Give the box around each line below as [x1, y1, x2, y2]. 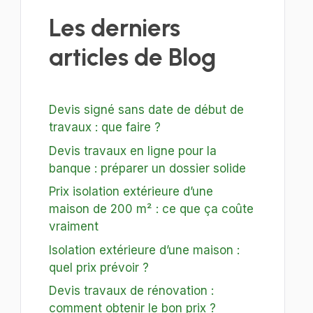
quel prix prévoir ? [48, 260, 149, 275]
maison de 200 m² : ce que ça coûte [48, 202, 254, 216]
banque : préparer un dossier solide [48, 161, 246, 175]
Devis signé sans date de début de [48, 103, 244, 117]
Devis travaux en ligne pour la [48, 143, 217, 158]
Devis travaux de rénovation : [48, 284, 214, 298]
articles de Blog [48, 43, 216, 72]
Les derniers [48, 13, 180, 43]
